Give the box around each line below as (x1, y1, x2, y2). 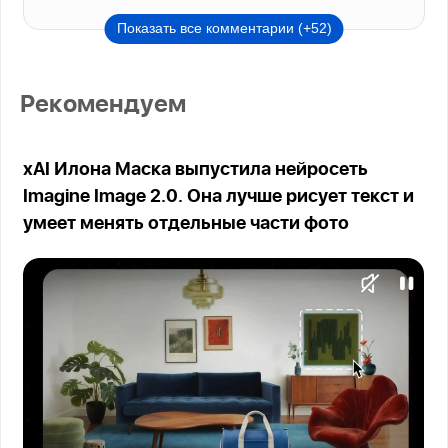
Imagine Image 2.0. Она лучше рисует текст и (23, 188, 415, 207)
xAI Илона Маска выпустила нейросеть (23, 161, 369, 180)
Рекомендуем (20, 93, 187, 118)
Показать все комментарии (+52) (116, 20, 332, 37)
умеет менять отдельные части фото (23, 215, 350, 234)
